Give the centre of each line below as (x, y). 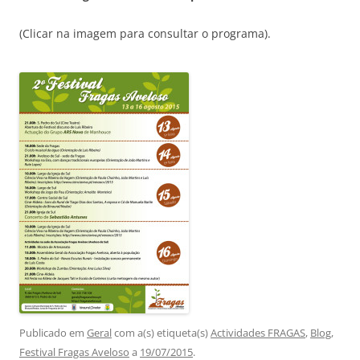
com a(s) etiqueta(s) (161, 333)
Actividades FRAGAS (258, 333)
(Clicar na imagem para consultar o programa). (145, 33)
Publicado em (53, 333)
